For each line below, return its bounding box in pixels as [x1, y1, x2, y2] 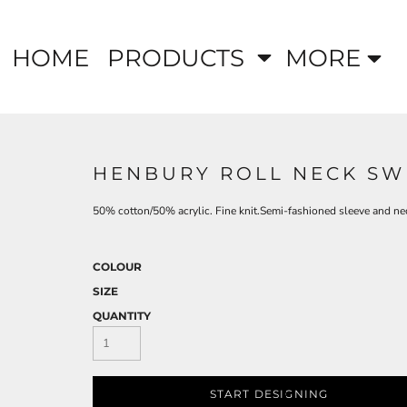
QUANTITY [93, 309, 151, 323]
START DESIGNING [209, 386, 329, 401]
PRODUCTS [107, 43, 251, 73]
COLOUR [93, 260, 142, 274]
